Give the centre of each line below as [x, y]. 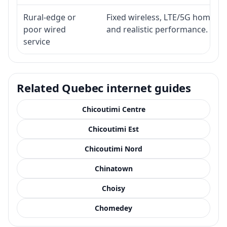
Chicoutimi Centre [113, 109]
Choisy [113, 188]
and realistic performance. [157, 29]
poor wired [45, 29]
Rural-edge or [50, 17]
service [37, 41]
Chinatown [113, 168]
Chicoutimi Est [113, 129]
